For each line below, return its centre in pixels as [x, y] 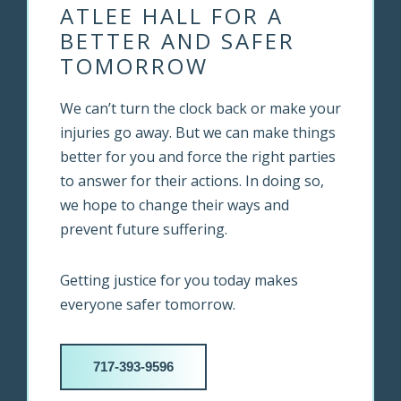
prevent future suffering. [144, 229]
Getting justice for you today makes [179, 280]
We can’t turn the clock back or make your [200, 108]
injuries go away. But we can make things [198, 132]
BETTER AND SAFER [178, 41]
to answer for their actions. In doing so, [192, 181]
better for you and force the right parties [198, 157]
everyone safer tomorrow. [148, 304]
